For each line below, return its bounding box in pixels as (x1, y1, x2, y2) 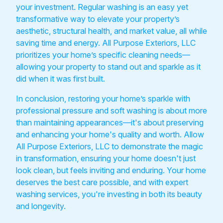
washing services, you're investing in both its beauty (16, 189, 202, 199)
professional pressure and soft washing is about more (16, 105, 207, 115)
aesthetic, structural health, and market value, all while (16, 25, 207, 36)
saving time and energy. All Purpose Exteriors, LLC (16, 37, 196, 48)
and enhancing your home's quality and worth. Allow (16, 129, 204, 139)
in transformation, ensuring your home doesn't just (16, 153, 196, 163)
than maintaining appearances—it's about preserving (16, 117, 204, 127)
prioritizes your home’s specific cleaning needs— (16, 49, 190, 60)
